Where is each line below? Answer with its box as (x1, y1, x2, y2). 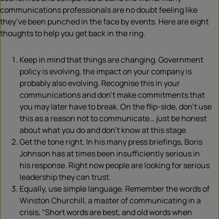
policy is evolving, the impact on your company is (20, 66, 192, 77)
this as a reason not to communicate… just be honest (20, 113, 207, 124)
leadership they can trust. (20, 172, 111, 182)
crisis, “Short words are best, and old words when (20, 207, 192, 218)
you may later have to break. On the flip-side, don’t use (20, 101, 212, 112)
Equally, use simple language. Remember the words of (20, 183, 210, 194)
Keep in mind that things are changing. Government (20, 54, 203, 65)
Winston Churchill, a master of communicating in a (20, 195, 201, 206)
